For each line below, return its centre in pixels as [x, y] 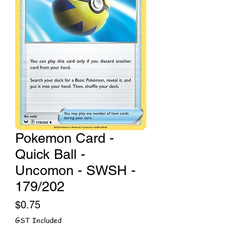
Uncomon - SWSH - [75, 171]
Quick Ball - [50, 154]
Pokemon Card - [65, 138]
